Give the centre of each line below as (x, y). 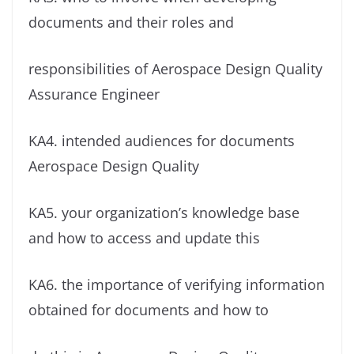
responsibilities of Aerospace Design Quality (175, 69)
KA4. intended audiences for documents (162, 141)
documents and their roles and (131, 23)
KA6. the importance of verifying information (177, 285)
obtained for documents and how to (149, 310)
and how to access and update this (144, 238)
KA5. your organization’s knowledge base (164, 213)
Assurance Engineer (94, 94)
